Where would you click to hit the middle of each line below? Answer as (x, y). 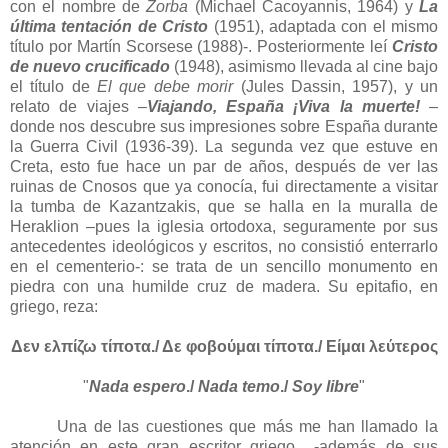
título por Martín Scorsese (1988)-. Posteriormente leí (201, 47)
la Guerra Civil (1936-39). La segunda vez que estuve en (224, 147)
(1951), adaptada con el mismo (323, 27)
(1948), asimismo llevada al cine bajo (304, 67)
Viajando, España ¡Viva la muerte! (283, 107)
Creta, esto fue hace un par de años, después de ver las (224, 167)
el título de (54, 87)
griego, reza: (54, 307)
